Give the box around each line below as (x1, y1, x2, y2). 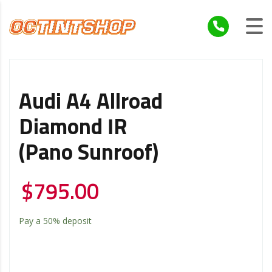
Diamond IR (19, 117, 127, 139)
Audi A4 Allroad (19, 91, 163, 114)
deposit (60, 214, 92, 226)
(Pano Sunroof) (19, 142, 158, 165)
